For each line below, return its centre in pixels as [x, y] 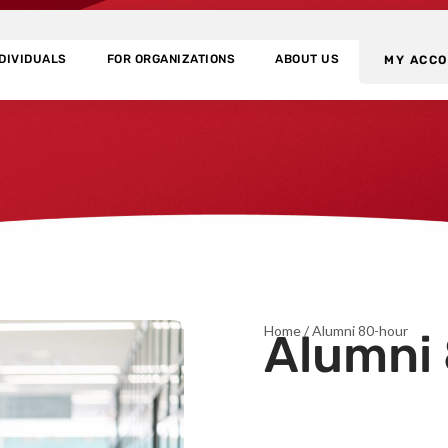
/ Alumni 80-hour [354, 330]
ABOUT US [307, 59]
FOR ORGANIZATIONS [171, 59]
